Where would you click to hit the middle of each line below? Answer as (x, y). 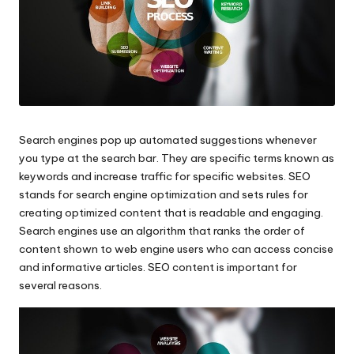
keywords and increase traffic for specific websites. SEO (165, 177)
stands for (47, 195)
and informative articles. (83, 267)
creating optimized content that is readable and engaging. (171, 213)
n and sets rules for (259, 195)
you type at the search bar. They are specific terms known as (177, 158)
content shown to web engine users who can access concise (176, 249)
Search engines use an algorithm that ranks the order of (162, 231)
